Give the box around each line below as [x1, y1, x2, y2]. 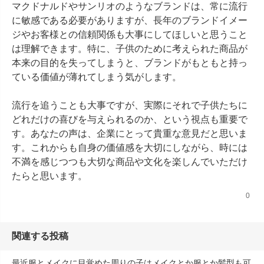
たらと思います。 [12, 171, 87, 181]
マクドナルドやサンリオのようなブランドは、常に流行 [12, 1, 247, 11]
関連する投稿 [12, 231, 68, 241]
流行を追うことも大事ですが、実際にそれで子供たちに [12, 100, 247, 110]
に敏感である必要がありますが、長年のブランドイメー [12, 15, 247, 25]
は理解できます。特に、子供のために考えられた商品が [12, 44, 247, 54]
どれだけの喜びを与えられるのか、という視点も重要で [12, 114, 247, 124]
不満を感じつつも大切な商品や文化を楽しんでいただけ [12, 157, 247, 167]
